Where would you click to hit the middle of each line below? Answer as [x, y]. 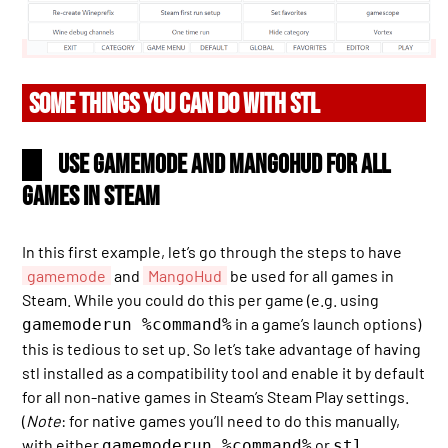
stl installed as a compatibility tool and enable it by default [224, 372]
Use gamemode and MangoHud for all [224, 164]
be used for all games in [311, 275]
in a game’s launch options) [327, 323]
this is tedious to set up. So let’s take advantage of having [222, 348]
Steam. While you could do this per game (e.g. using [201, 299]
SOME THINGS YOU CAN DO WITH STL [175, 104]
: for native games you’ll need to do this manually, [231, 420]
